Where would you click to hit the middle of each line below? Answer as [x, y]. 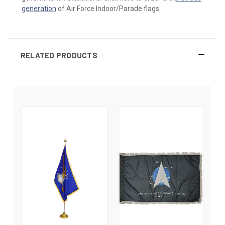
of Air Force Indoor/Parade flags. [108, 8]
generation [39, 8]
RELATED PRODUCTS [59, 55]
